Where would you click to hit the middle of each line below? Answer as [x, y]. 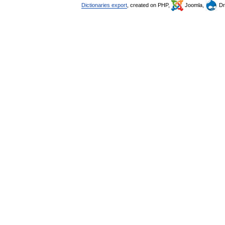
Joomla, [194, 5]
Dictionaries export [104, 5]
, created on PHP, [149, 5]
